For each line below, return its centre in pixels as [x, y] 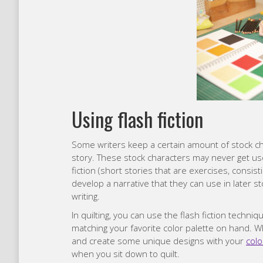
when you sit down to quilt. [126, 254]
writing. [86, 196]
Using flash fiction [137, 119]
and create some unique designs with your [159, 241]
